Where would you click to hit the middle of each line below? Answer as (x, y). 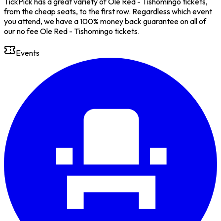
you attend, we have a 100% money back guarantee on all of (105, 21)
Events (28, 53)
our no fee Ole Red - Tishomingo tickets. (72, 31)
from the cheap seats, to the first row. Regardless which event (108, 11)
